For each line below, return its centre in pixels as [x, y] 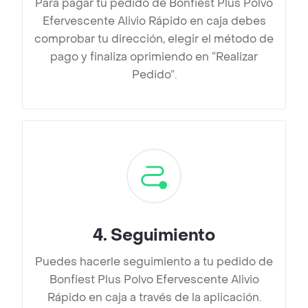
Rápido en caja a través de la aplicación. [154, 298]
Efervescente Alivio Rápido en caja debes [154, 21]
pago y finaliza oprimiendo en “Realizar [154, 57]
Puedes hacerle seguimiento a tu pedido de [154, 262]
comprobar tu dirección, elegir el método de [154, 39]
